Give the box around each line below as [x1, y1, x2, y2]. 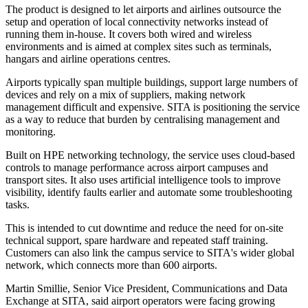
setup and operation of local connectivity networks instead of [5, 16, 268, 28]
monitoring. [5, 126, 56, 138]
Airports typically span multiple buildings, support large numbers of [5, 76, 298, 89]
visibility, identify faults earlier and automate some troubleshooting [5, 186, 292, 199]
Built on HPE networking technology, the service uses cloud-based [5, 149, 295, 162]
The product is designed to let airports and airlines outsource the [5, 3, 281, 16]
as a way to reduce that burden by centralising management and [5, 113, 280, 126]
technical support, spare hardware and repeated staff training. [5, 234, 268, 247]
